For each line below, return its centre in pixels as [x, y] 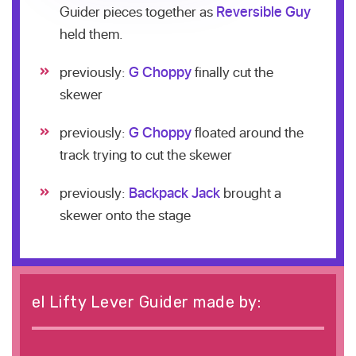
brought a [251, 192]
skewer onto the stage [125, 215]
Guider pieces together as [138, 11]
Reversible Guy [263, 11]
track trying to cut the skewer [146, 154]
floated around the [248, 132]
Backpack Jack [174, 192]
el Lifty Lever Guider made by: [146, 302]
